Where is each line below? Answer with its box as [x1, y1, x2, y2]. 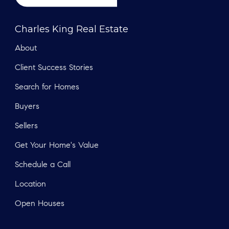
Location [15, 180, 46, 189]
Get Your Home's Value [15, 142, 99, 150]
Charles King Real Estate [15, 24, 128, 35]
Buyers [15, 103, 39, 111]
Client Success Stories [15, 64, 93, 73]
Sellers [15, 122, 38, 131]
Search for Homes [15, 83, 79, 92]
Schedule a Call [15, 161, 71, 170]
